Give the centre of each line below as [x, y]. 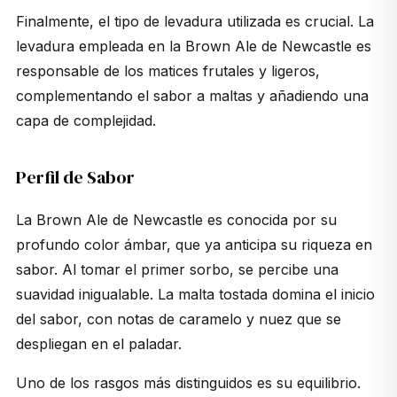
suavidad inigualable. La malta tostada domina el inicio [195, 294]
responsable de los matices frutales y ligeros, [167, 70]
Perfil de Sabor [75, 177]
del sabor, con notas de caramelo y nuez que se [178, 319]
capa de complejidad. [86, 120]
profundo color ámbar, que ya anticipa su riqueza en [194, 244]
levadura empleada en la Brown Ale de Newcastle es [193, 46]
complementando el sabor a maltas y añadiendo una [192, 95]
